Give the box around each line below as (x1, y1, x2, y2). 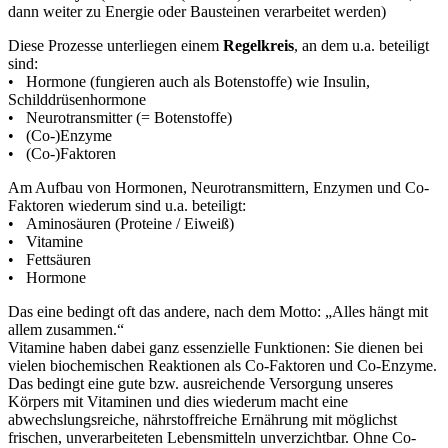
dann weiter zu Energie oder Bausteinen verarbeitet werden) (8, 2, 386, 20)
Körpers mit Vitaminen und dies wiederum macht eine (8, 392, 348, 410)
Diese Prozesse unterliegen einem (8, 36, 223, 54)
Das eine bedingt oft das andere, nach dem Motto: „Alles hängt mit (8, 302, 428, 320)
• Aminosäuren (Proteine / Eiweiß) (8, 214, 234, 232)
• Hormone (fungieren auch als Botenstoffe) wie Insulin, (8, 72, 370, 90)
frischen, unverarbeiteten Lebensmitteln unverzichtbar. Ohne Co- (8, 428, 416, 446)
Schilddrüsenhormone (8, 90, 146, 108)
